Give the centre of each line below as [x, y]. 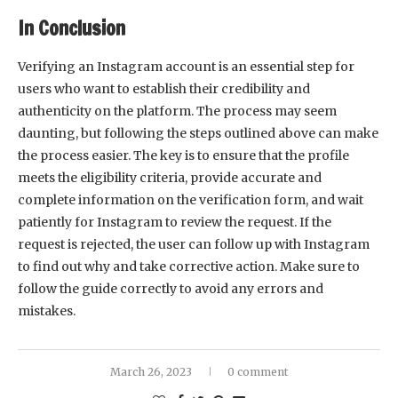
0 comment [258, 372]
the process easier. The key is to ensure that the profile [183, 156]
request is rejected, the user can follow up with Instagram [194, 245]
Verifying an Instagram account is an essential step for [186, 67]
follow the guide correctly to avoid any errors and [171, 289]
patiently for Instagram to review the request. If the [175, 223]
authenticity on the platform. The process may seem [177, 111]
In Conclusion [72, 28]
